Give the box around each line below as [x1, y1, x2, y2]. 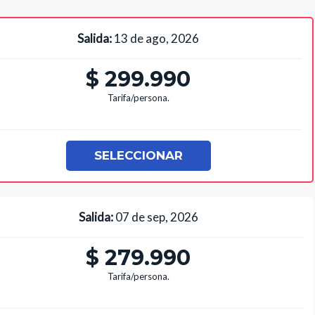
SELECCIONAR [94, 148, 183, 163]
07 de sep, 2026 [112, 210, 198, 225]
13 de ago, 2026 [112, 31, 200, 46]
